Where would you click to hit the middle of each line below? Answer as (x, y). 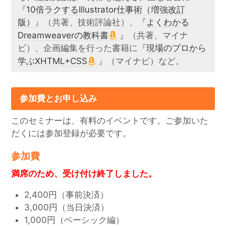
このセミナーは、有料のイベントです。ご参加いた (110, 120)
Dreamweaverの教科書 (63, 36)
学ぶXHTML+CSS (53, 61)
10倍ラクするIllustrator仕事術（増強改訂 (106, 10)
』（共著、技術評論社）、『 (91, 22)
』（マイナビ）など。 (142, 61)
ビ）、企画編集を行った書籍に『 (82, 48)
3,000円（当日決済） (66, 208)
